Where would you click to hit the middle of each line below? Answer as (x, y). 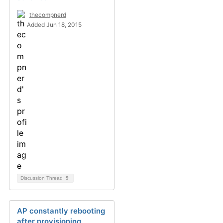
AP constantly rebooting (61, 211)
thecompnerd (48, 15)
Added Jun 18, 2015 (54, 25)
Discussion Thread (42, 178)
